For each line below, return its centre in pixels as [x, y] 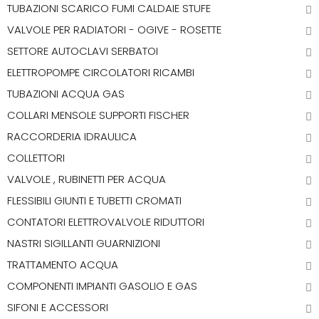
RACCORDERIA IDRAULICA [72, 136]
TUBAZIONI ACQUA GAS [66, 94]
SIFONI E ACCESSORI [58, 307]
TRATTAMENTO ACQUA [63, 265]
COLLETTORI [36, 158]
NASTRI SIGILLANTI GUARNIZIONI [84, 243]
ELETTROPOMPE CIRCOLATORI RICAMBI [101, 72]
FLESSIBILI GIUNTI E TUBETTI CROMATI [94, 200]
